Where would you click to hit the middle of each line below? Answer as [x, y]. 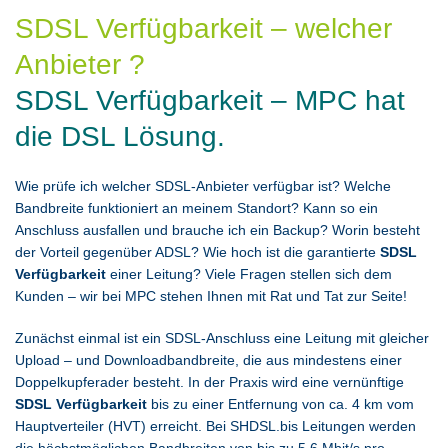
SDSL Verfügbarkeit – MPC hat [210, 100]
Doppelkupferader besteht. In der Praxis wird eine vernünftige [209, 382]
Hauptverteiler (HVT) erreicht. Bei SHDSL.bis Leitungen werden [215, 426]
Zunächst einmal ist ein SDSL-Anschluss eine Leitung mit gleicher [222, 338]
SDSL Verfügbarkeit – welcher [203, 28]
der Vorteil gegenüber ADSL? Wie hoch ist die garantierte [197, 252]
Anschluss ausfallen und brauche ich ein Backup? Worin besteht [217, 230]
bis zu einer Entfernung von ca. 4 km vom [280, 404]
